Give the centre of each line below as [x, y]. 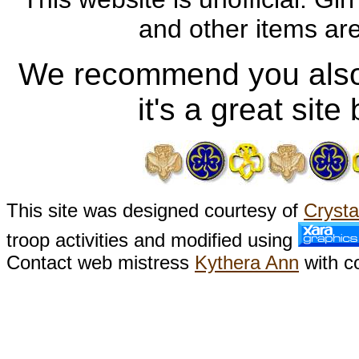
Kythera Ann [247, 262]
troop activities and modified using [152, 240]
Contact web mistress [101, 262]
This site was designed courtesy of [155, 210]
